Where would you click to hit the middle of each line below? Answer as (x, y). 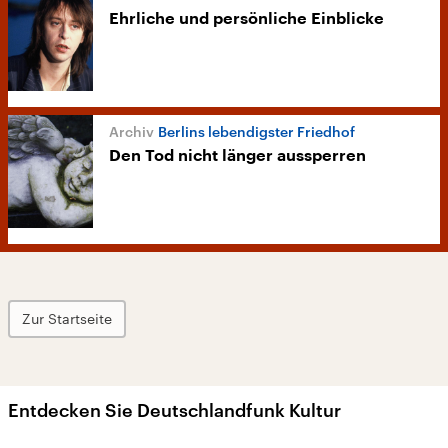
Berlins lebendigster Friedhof (256, 132)
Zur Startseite (67, 319)
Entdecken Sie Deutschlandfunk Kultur (174, 410)
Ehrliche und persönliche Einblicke (246, 19)
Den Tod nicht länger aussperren (237, 156)
